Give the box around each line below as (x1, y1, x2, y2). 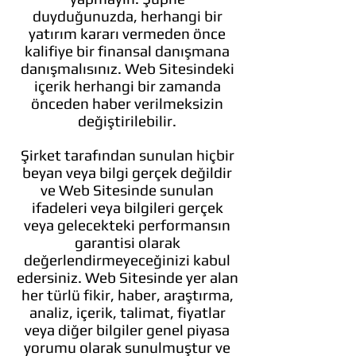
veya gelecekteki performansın (24, 216, 230, 234)
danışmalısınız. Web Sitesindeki (20, 60, 234, 77)
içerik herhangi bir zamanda (33, 77, 221, 95)
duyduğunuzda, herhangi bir (32, 7, 222, 25)
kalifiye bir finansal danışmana (25, 42, 230, 60)
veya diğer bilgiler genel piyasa (25, 321, 230, 339)
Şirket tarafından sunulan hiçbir (20, 146, 234, 164)
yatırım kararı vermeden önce (29, 25, 226, 42)
